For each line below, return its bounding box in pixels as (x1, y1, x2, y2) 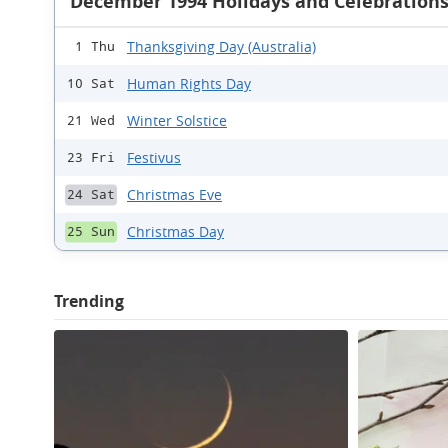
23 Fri (67, 150, 115, 165)
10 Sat (67, 76, 115, 91)
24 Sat (67, 187, 115, 202)
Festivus (127, 148, 181, 167)
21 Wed (67, 113, 115, 128)
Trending (54, 290, 124, 312)
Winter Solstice (127, 111, 227, 130)
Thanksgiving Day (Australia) (127, 37, 316, 56)
